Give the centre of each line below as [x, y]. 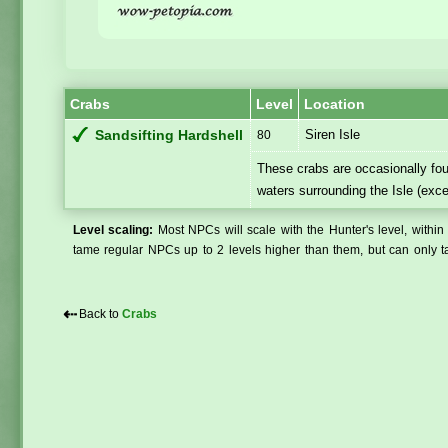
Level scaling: [113, 229]
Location [334, 103]
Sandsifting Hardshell [168, 135]
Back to [100, 313]
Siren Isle [333, 134]
